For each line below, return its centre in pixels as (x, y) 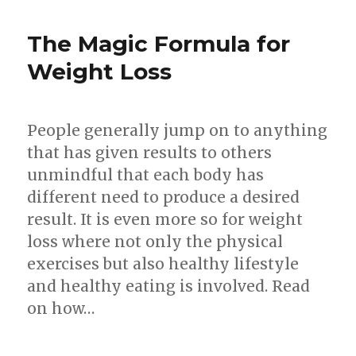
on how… (61, 308)
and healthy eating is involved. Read (169, 286)
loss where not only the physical (155, 241)
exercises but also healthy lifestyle (163, 263)
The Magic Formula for (159, 43)
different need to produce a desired (164, 197)
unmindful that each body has (146, 174)
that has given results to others (150, 152)
